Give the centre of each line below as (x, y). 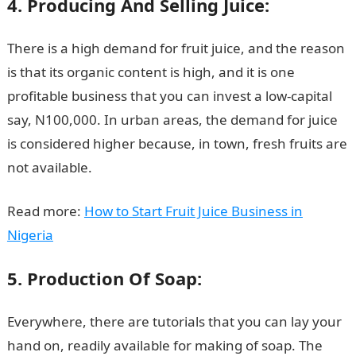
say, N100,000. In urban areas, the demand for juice (172, 120)
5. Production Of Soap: (104, 278)
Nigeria (30, 235)
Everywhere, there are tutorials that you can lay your (174, 321)
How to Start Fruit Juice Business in (193, 211)
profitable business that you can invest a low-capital (169, 96)
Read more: (45, 211)
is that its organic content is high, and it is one (151, 72)
